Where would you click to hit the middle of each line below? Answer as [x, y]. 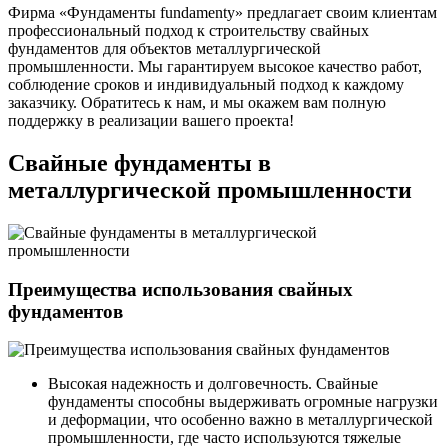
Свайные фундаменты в [139, 162]
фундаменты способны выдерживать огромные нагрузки [243, 402]
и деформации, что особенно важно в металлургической [240, 420]
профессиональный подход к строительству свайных [188, 30]
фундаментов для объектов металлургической [164, 48]
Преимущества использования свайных [180, 289]
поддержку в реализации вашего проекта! [151, 120]
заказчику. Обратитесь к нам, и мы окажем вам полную [197, 102]
